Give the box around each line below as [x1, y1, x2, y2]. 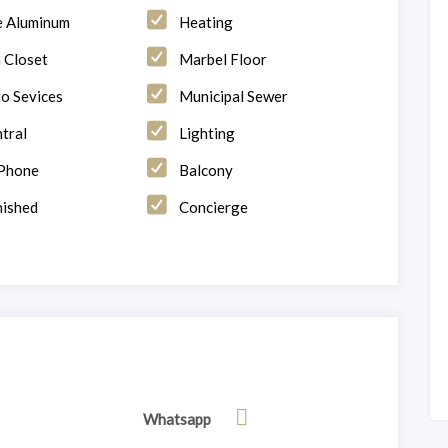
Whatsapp [143, 409, 212, 428]
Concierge [179, 197, 249, 216]
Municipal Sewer [179, 86, 289, 105]
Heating [179, 12, 234, 31]
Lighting [179, 123, 236, 142]
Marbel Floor [179, 49, 268, 68]
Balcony [179, 160, 234, 179]
